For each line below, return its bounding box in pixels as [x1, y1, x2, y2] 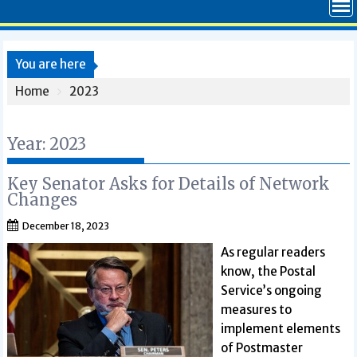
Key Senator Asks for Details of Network [7, 174, 331, 194]
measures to [220, 302, 292, 317]
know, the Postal [220, 264, 316, 279]
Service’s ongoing [220, 283, 322, 298]
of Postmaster [220, 340, 303, 355]
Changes [7, 190, 78, 210]
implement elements [220, 321, 340, 336]
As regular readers [220, 245, 325, 260]
